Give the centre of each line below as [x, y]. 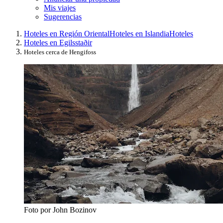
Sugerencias [63, 16]
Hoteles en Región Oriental [67, 33]
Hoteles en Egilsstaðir [58, 42]
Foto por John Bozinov [60, 210]
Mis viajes [60, 7]
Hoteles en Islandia [139, 33]
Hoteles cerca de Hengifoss [60, 52]
